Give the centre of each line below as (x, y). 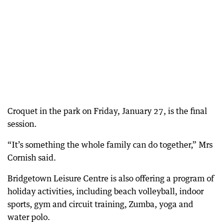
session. (22, 124)
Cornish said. (32, 158)
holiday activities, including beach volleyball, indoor (106, 192)
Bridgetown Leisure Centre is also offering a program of (111, 179)
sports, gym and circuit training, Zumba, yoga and (100, 204)
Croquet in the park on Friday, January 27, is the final (107, 111)
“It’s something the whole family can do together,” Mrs (110, 145)
